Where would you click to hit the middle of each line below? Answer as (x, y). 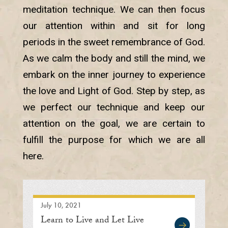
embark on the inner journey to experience (114, 75)
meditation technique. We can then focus (114, 10)
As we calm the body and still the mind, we (114, 59)
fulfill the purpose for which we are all (114, 140)
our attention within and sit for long (114, 26)
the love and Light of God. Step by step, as (114, 91)
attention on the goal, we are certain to (114, 124)
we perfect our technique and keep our (114, 107)
